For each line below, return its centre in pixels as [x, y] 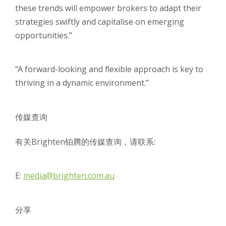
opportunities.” [44, 36]
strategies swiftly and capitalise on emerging [100, 22]
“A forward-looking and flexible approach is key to [109, 69]
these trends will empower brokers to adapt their [108, 8]
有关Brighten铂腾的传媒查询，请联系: [85, 142]
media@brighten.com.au [69, 176]
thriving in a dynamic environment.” [82, 83]
